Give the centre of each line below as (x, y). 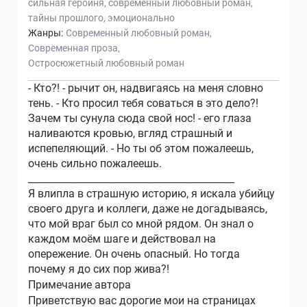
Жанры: (46, 33)
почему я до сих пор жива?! (99, 269)
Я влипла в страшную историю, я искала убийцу (151, 193)
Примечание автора (79, 284)
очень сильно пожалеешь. (95, 163)
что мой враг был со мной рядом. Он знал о (141, 223)
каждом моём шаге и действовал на (122, 238)
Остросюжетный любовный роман (106, 63)
